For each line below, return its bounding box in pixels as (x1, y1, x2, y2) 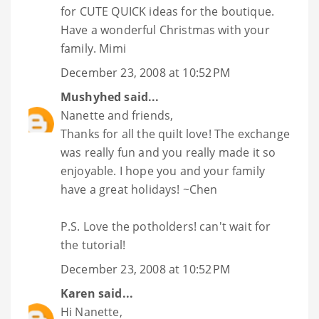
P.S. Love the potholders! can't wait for (61, 219, 271, 235)
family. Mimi (61, 41, 126, 57)
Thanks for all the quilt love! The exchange (61, 126, 290, 142)
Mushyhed (61, 89, 122, 105)
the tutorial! (61, 237, 126, 253)
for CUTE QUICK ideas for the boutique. (61, 4, 275, 20)
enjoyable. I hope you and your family (61, 163, 265, 179)
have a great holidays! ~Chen (61, 182, 218, 198)
